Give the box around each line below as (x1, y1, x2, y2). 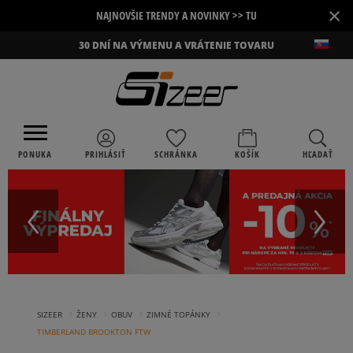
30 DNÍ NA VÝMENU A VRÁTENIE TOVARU (79, 39, 274, 52)
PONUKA (18, 147, 53, 160)
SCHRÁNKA (154, 147, 199, 160)
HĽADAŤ (302, 147, 333, 160)
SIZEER (37, 309, 62, 321)
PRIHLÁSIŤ (85, 147, 127, 160)
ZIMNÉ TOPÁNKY (147, 309, 210, 321)
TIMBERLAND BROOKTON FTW (37, 326, 150, 338)
